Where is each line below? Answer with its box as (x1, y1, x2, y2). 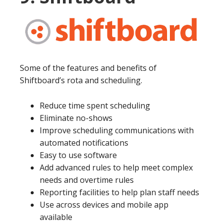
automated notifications (40, 137, 128, 148)
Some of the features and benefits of (20, 62, 157, 73)
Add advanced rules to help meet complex (40, 162, 193, 173)
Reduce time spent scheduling (40, 100, 150, 111)
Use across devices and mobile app (40, 199, 168, 210)
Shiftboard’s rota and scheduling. (20, 74, 142, 86)
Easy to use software (40, 149, 117, 161)
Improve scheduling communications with (40, 124, 194, 136)
